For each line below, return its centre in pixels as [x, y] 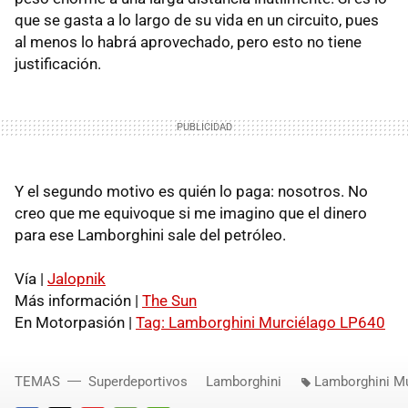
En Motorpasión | [75, 322]
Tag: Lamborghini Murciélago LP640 [260, 322]
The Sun [169, 300]
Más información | [78, 300]
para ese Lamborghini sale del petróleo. [150, 235]
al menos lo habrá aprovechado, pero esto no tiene [188, 41]
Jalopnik [76, 278]
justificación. [58, 63]
